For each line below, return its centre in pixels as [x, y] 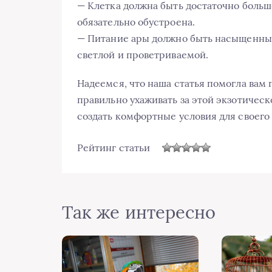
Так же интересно [139, 212]
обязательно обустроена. [136, 22]
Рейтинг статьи [114, 147]
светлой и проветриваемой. [143, 55]
